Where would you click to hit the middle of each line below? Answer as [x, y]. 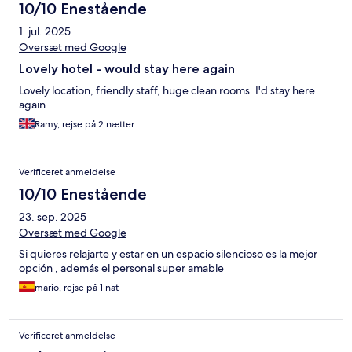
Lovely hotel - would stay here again [127, 69]
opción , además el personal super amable [121, 268]
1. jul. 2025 [45, 32]
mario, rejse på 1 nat [77, 288]
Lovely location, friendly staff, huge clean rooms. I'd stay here [167, 91]
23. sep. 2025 [53, 217]
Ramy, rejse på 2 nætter [84, 125]
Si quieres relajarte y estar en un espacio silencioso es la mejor [168, 254]
